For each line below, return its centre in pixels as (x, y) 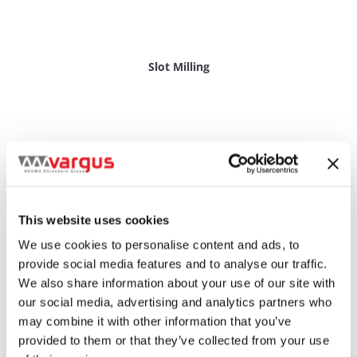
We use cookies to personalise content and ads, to (159, 245)
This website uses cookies (94, 220)
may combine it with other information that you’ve (155, 321)
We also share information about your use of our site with (177, 283)
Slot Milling (178, 67)
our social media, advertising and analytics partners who (175, 302)
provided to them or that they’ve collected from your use (174, 340)
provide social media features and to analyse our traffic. (173, 264)
